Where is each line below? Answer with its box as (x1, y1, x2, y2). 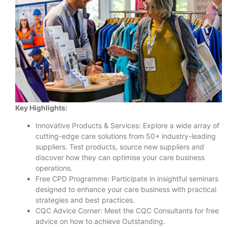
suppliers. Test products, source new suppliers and (35, 142, 204, 152)
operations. (35, 164, 72, 173)
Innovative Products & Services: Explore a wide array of (35, 121, 219, 130)
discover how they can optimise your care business (35, 153, 205, 162)
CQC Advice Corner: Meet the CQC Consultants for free (35, 206, 219, 215)
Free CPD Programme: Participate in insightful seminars (35, 174, 218, 183)
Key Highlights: (15, 103, 67, 112)
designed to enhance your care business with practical (35, 185, 216, 194)
